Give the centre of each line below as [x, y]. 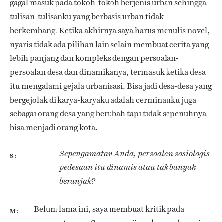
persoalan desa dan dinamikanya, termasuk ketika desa [108, 72]
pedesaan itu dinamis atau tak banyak [128, 167]
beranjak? [77, 181]
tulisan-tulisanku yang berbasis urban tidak [87, 16]
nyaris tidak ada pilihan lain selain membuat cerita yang [109, 44]
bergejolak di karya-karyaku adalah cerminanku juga [103, 100]
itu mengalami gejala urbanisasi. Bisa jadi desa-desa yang [111, 86]
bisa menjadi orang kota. [54, 127]
